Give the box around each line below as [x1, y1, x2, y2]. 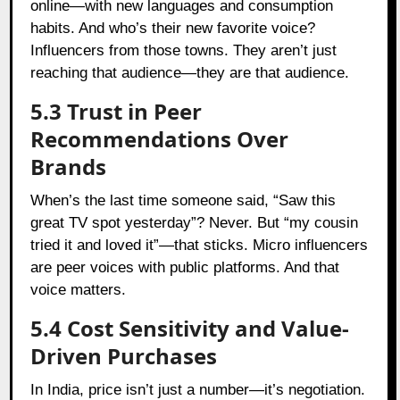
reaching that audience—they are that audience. [30, 63, 350, 81]
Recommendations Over [30, 123, 289, 154]
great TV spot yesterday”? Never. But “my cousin [30, 213, 359, 231]
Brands [30, 151, 107, 181]
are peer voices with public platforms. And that [30, 258, 340, 276]
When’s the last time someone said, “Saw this [30, 191, 337, 209]
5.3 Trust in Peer [30, 96, 203, 126]
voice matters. [30, 280, 127, 298]
